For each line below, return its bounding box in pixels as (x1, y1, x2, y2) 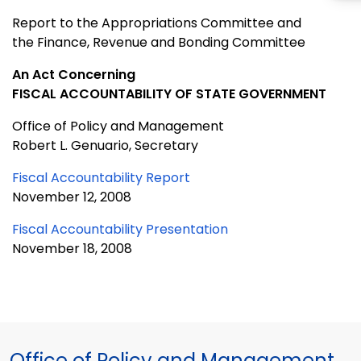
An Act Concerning (12, 65, 135, 85)
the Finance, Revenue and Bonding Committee (12, 33, 305, 52)
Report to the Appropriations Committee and (12, 14, 301, 33)
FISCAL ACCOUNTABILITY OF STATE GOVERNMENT (12, 85, 326, 104)
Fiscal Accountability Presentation (12, 220, 228, 239)
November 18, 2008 (12, 239, 132, 259)
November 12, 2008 (12, 188, 131, 207)
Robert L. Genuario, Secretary (12, 136, 198, 156)
